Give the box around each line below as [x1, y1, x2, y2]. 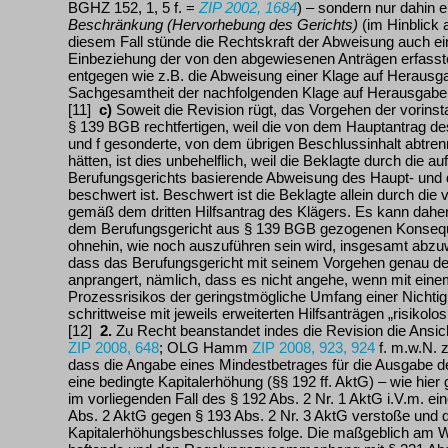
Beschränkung [68, 16, 163, 33]
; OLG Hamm [159, 339, 252, 356]
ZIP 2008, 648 [68, 339, 159, 356]
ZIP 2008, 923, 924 [252, 339, 375, 356]
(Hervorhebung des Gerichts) [167, 16, 358, 33]
